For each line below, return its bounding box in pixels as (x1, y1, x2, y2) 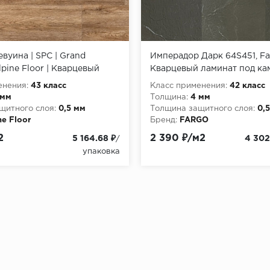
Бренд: (150, 116, 177, 124)
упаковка (83, 148, 120, 155)
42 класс (230, 82, 265, 89)
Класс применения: (150, 82, 227, 89)
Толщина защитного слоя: (150, 105, 255, 112)
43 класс (31, 82, 66, 89)
